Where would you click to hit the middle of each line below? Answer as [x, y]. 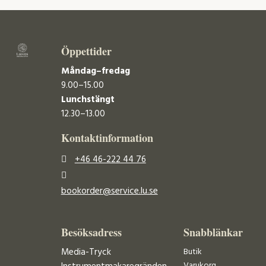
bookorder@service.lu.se [109, 191]
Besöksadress [91, 232]
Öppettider [86, 51]
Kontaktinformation [107, 138]
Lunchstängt [88, 100]
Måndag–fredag [95, 72]
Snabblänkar [213, 232]
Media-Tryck [86, 252]
